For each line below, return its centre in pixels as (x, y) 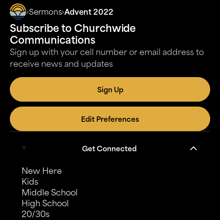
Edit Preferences (110, 119)
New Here (42, 171)
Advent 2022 (89, 12)
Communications (53, 40)
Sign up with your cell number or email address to (107, 52)
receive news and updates (61, 64)
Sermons (45, 12)
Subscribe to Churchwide (73, 28)
